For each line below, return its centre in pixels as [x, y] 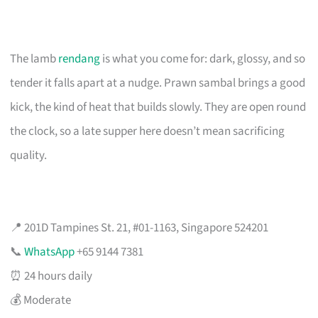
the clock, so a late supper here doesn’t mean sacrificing [148, 131]
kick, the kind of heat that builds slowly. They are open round [158, 107]
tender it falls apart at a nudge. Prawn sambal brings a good [158, 83]
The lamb [34, 59]
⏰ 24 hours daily [51, 276]
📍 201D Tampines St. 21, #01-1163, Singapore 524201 [139, 227]
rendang [79, 59]
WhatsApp [50, 252]
